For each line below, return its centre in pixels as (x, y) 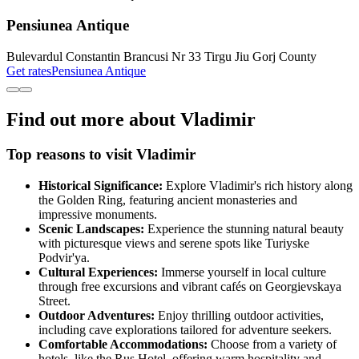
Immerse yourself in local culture (244, 272)
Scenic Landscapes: (93, 229)
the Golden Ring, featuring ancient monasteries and (168, 200)
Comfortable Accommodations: (125, 345)
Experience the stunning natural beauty (246, 229)
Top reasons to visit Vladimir (101, 155)
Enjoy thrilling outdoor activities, (241, 316)
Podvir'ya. (64, 258)
